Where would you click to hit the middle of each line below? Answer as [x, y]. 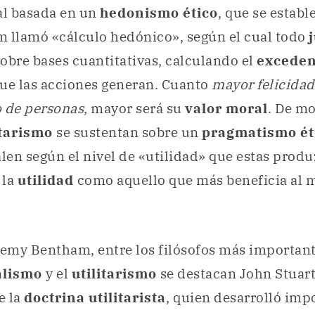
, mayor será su [134, 109]
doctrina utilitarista [95, 298]
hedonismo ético [159, 13]
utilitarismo [116, 274]
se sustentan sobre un [129, 133]
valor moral [226, 109]
